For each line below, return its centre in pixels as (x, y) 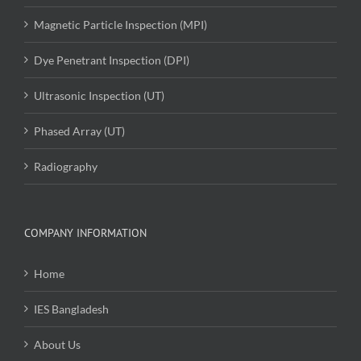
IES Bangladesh (71, 309)
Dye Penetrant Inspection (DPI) (112, 60)
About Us (57, 345)
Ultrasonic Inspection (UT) (99, 96)
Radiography (66, 167)
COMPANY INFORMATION (85, 233)
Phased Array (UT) (79, 131)
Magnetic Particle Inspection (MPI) (120, 25)
